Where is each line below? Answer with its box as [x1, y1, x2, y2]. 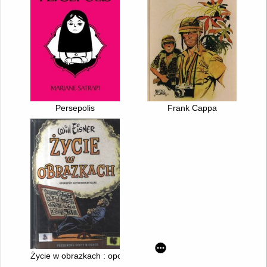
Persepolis [55, 103, 95, 113]
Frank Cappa [167, 103, 217, 113]
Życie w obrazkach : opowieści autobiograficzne [30, 251, 210, 261]
